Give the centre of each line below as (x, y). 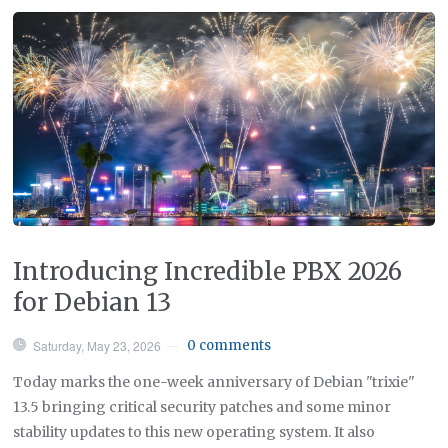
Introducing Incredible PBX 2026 (208, 271)
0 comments (229, 345)
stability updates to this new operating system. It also (194, 431)
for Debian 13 (92, 302)
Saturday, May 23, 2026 (97, 345)
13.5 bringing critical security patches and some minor (202, 406)
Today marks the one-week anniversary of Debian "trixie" (214, 381)
